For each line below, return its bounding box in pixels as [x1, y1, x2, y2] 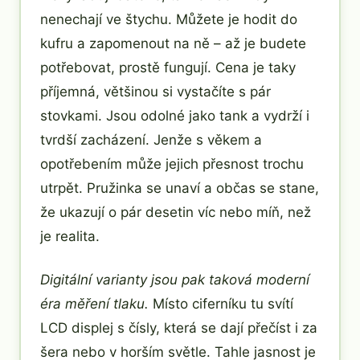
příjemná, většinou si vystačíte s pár [40, 83, 271, 100]
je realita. [40, 227, 100, 244]
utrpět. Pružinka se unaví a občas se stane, [40, 179, 319, 196]
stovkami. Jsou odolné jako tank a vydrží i [40, 107, 309, 124]
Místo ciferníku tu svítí [149, 295, 293, 312]
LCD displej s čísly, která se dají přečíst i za [40, 319, 317, 336]
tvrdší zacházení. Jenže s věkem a [40, 131, 262, 148]
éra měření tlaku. [40, 295, 149, 312]
